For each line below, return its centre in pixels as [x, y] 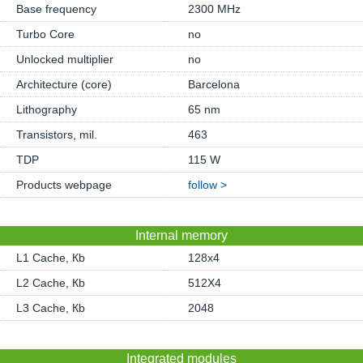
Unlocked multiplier [65, 59]
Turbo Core [45, 34]
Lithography [47, 109]
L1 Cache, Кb [51, 258]
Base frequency [56, 9]
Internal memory [181, 235]
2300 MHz [214, 9]
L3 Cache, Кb [51, 308]
